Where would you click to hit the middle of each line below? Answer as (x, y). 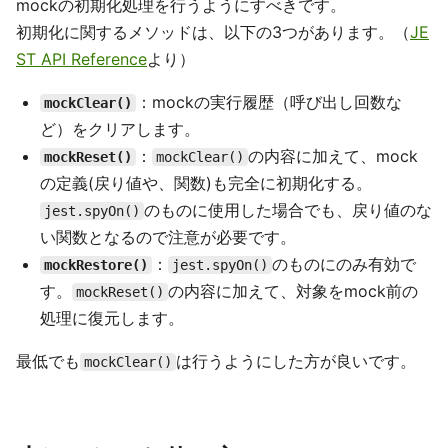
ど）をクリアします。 (120, 129)
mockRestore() (96, 265)
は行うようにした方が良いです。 (296, 361)
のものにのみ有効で (344, 264)
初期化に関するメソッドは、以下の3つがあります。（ (213, 32)
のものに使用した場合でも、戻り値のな (288, 210)
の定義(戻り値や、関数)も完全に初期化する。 (206, 183)
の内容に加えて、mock (333, 156)
